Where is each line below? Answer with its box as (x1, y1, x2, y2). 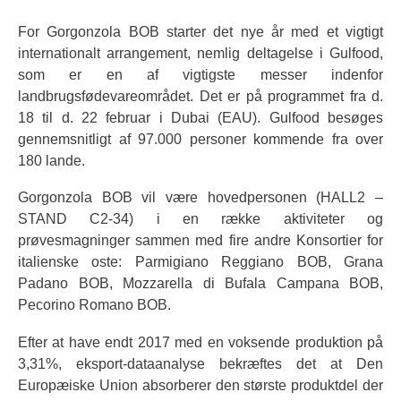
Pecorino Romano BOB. (18, 297, 171, 313)
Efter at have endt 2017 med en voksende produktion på (18, 334, 383, 350)
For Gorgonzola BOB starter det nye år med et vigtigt (18, 23, 383, 39)
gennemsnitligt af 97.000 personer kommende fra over (18, 131, 383, 147)
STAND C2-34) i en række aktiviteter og (18, 211, 383, 227)
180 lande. (18, 152, 85, 168)
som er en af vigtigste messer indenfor (18, 66, 383, 82)
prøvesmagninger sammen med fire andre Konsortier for (18, 233, 383, 249)
